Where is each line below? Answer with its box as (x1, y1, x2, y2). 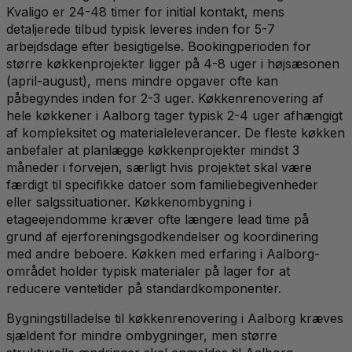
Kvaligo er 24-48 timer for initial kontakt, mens (6, 4, 284, 20)
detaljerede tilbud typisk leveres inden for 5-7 (6, 21, 275, 38)
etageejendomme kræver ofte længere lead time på (6, 211, 309, 228)
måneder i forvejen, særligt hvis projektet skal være (6, 159, 312, 176)
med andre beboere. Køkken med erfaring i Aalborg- (6, 246, 320, 262)
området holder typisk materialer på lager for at (6, 263, 290, 280)
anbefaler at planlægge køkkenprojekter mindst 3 (6, 142, 299, 159)
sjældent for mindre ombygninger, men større (6, 328, 277, 344)
